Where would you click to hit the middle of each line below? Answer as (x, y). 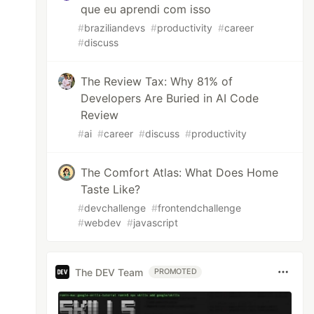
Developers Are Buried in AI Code (170, 98)
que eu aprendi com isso (146, 9)
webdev (103, 223)
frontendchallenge (200, 208)
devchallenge (115, 208)
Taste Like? (111, 189)
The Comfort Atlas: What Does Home (180, 172)
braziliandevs (115, 28)
